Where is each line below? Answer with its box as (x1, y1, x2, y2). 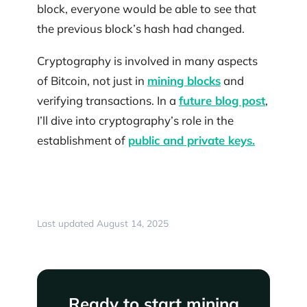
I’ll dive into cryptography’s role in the (37, 113, 234, 128)
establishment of (37, 133, 128, 148)
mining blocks (147, 73, 221, 88)
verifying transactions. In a (37, 93, 179, 108)
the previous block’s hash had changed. (37, 21, 245, 36)
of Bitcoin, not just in (37, 73, 147, 88)
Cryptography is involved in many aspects (37, 53, 258, 69)
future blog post (179, 93, 265, 108)
